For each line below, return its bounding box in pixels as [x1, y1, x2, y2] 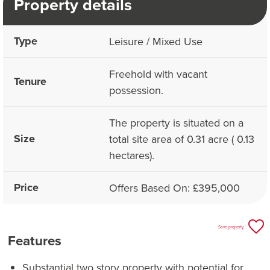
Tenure [14, 74, 46, 90]
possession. [109, 83, 163, 98]
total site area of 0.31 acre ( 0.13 [109, 131, 254, 147]
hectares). [109, 148, 154, 163]
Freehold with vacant [109, 66, 207, 82]
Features [8, 230, 61, 250]
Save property [218, 224, 243, 230]
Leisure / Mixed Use [109, 34, 202, 49]
